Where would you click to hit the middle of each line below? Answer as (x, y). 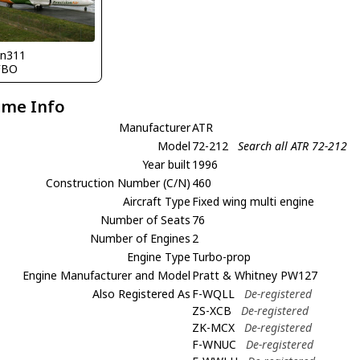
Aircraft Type (157, 201)
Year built (167, 164)
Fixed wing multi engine (254, 201)
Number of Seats (146, 220)
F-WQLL (214, 294)
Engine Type (159, 257)
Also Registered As (142, 294)
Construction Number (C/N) (119, 183)
